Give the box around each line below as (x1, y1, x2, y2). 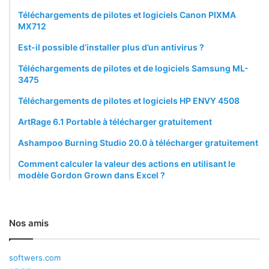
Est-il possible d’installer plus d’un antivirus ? (18, 42, 204, 53)
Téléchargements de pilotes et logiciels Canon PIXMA (18, 10, 236, 20)
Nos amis (9, 217, 49, 229)
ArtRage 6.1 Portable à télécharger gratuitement (18, 116, 212, 127)
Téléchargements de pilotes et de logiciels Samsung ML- (18, 63, 249, 74)
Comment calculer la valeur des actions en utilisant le (18, 159, 235, 169)
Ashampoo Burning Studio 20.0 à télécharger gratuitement (18, 138, 258, 148)
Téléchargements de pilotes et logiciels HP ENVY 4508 (18, 95, 240, 106)
